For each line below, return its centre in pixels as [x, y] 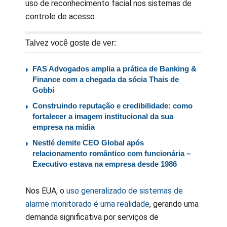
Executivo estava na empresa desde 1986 [105, 164]
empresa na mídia [64, 127]
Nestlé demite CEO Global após [88, 142]
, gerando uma [174, 204]
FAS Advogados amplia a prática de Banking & [115, 68]
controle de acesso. [61, 16]
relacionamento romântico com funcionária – [111, 153]
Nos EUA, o [45, 191]
